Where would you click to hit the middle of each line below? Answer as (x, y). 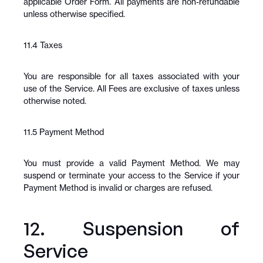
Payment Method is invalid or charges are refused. (118, 188)
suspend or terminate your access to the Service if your (131, 175)
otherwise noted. (55, 101)
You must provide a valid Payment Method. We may (131, 163)
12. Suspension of (131, 228)
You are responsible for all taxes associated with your (131, 76)
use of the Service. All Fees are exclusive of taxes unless (131, 88)
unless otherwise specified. (74, 14)
